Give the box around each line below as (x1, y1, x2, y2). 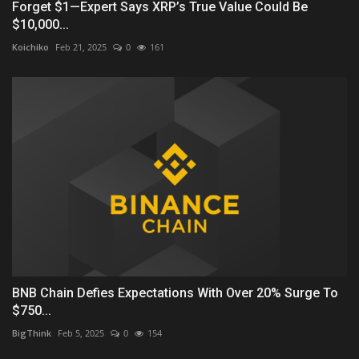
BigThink (12, 326, 51, 339)
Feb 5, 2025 (58, 326, 104, 339)
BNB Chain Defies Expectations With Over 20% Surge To (12, 284, 338, 301)
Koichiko (12, 40, 49, 53)
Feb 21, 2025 (55, 40, 107, 53)
